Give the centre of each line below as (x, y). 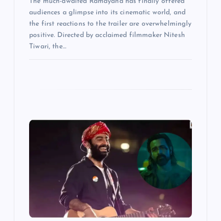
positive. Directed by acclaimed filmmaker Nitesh (107, 35)
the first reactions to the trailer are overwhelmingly (110, 24)
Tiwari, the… (48, 46)
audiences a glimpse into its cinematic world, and (108, 12)
